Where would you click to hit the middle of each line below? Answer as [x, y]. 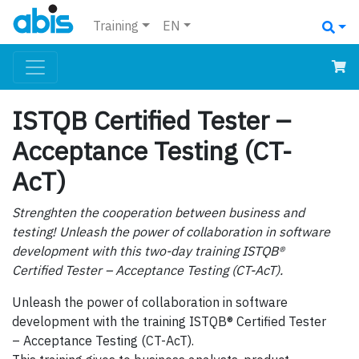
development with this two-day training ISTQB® [148, 251]
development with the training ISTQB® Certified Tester [169, 322]
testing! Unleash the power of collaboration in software [171, 232]
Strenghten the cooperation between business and [158, 213]
